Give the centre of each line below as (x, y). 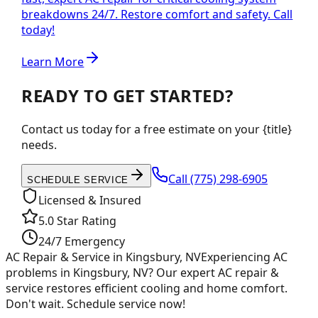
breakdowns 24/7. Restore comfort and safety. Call (157, 14)
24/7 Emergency (82, 241)
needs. (39, 144)
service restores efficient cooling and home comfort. (147, 288)
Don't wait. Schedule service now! (95, 303)
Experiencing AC (244, 257)
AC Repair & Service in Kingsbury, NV (103, 257)
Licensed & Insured (90, 200)
